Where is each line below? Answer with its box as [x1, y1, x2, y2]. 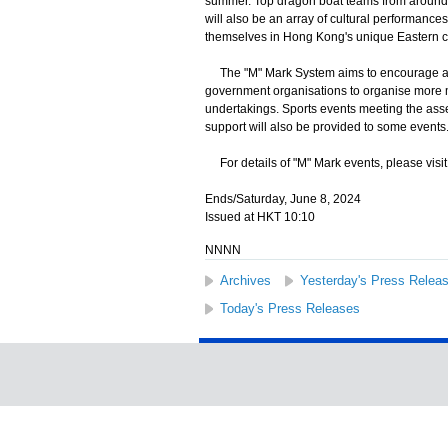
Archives [219, 273, 271, 288]
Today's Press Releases [219, 301, 360, 316]
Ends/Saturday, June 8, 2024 [204, 192, 361, 206]
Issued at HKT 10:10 [204, 210, 315, 224]
